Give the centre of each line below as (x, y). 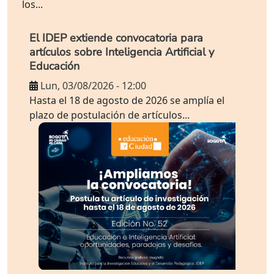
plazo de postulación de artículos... (109, 115)
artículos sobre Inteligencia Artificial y (122, 52)
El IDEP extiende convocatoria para (116, 38)
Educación (54, 66)
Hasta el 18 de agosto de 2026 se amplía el (127, 100)
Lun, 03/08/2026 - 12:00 (93, 85)
